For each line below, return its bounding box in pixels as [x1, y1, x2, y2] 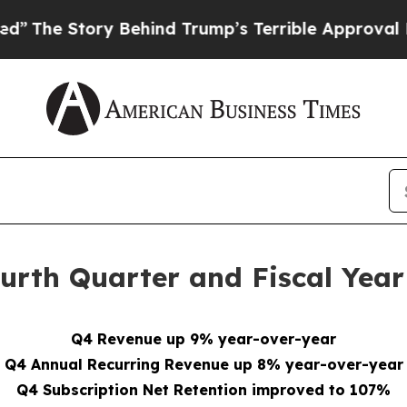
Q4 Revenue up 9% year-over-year [71, 330, 336, 349]
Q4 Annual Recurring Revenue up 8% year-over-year [4, 355, 403, 374]
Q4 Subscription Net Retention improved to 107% [16, 381, 391, 400]
